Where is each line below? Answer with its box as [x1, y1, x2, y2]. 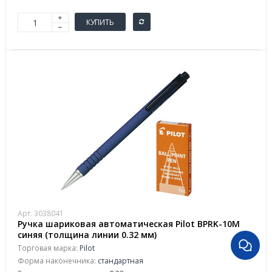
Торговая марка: [18, 243, 78, 253]
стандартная [96, 256, 143, 266]
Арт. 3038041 [18, 208, 64, 219]
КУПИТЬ [86, 16, 114, 27]
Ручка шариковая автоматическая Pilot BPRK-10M [18, 218, 240, 229]
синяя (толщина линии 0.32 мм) [18, 229, 157, 240]
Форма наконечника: [18, 256, 96, 266]
